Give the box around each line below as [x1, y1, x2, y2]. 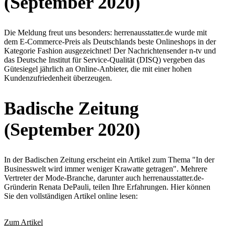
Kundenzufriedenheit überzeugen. [4, 73, 112, 82]
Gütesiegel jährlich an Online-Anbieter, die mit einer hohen [4, 64, 192, 73]
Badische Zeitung [4, 98, 139, 119]
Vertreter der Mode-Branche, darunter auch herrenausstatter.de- [4, 173, 204, 182]
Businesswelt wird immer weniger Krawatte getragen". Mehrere [4, 164, 207, 173]
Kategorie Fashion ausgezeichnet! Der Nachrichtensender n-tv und [4, 46, 216, 55]
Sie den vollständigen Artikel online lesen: [4, 191, 138, 200]
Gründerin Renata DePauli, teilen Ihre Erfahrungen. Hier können [4, 182, 210, 191]
